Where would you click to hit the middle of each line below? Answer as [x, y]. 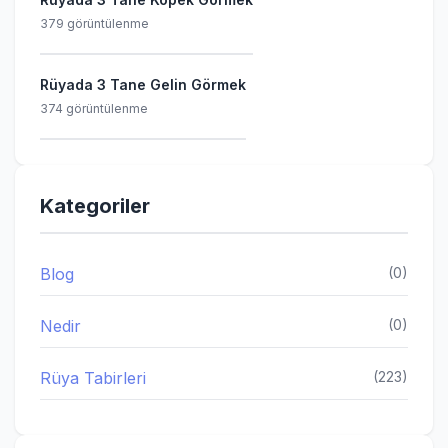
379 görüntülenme [94, 23]
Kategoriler [95, 206]
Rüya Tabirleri [93, 378]
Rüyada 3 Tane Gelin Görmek [143, 84]
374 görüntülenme [94, 108]
